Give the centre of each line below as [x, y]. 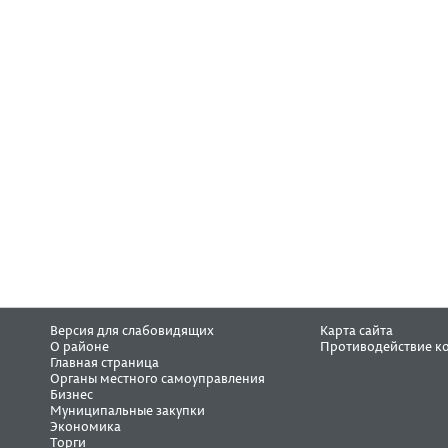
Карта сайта [356, 331]
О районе [79, 347]
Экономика [85, 427]
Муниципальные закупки [127, 411]
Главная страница [104, 363]
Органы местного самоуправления [157, 379]
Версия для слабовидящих [132, 331]
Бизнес [71, 395]
